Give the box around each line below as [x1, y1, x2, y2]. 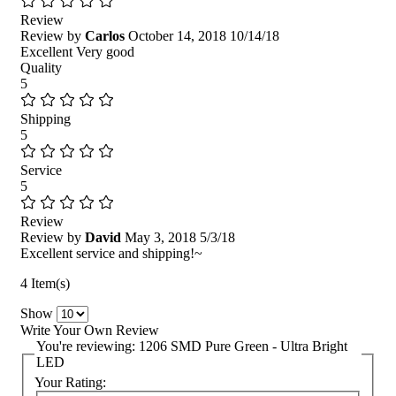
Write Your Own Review [20, 322, 159, 338]
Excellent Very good [20, 43, 134, 59]
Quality [20, 59, 62, 75]
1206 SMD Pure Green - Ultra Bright [139, 338, 347, 354]
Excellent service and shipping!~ [20, 245, 202, 261]
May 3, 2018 [125, 229, 200, 245]
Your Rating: [34, 375, 106, 391]
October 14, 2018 [128, 27, 230, 43]
